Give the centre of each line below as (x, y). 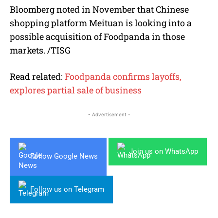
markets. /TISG (40, 50)
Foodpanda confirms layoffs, (123, 76)
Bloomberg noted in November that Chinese (99, 9)
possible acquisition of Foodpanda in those (97, 36)
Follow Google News (64, 156)
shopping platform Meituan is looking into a (101, 23)
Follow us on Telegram (67, 189)
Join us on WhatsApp (163, 151)
